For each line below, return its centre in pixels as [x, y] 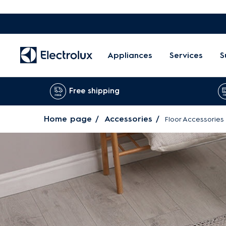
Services [186, 55]
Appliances [130, 55]
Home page [68, 119]
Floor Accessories [194, 119]
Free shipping [94, 91]
